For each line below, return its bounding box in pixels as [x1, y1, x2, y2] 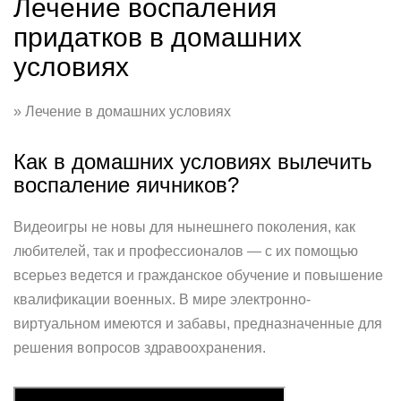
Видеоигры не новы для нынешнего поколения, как [13, 219, 355, 235]
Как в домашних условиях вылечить [13, 149, 372, 174]
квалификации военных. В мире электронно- [13, 292, 311, 307]
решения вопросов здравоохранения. [13, 340, 266, 355]
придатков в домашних [13, 22, 302, 52]
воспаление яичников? [13, 173, 239, 197]
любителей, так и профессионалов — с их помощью [13, 243, 358, 259]
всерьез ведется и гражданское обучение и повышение [13, 268, 383, 283]
